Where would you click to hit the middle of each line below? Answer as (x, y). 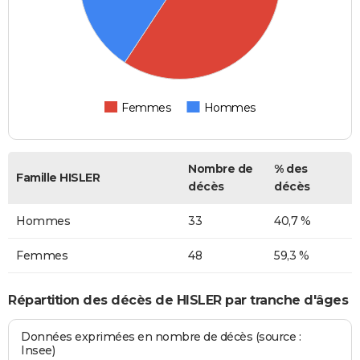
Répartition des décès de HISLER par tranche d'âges (178, 300)
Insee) (38, 351)
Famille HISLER (58, 178)
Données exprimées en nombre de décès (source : (161, 337)
